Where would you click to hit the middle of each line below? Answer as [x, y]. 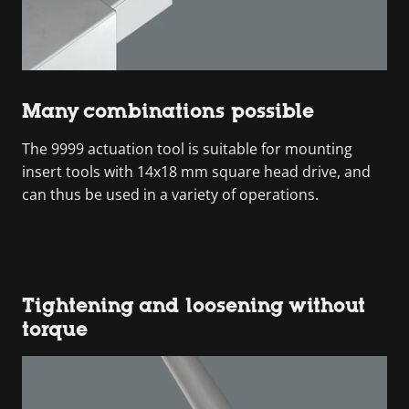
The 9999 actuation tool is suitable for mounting [187, 149]
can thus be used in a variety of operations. [170, 194]
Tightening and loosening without [194, 305]
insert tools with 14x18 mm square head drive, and [196, 172]
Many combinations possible [168, 111]
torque [55, 329]
